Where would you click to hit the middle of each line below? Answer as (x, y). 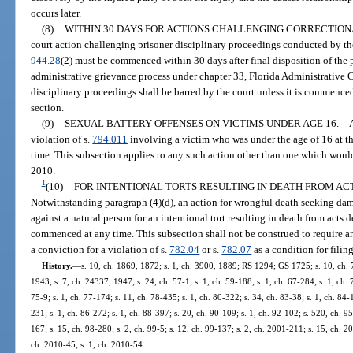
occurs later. (56, 13)
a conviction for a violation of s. (100, 249)
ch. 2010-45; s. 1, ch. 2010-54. (88, 344)
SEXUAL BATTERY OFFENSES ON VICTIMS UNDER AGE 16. (202, 123)
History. (57, 265)
